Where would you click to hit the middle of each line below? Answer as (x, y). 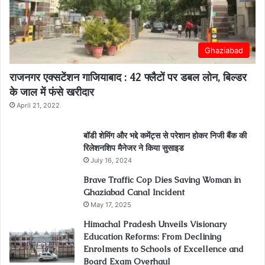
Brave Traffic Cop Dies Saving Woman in (162, 180)
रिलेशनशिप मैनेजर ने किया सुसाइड (134, 148)
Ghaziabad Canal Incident (134, 193)
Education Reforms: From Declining (152, 237)
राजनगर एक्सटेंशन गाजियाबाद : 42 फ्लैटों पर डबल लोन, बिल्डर (128, 77)
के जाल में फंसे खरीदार (52, 92)
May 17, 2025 (111, 205)
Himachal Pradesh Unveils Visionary (155, 224)
